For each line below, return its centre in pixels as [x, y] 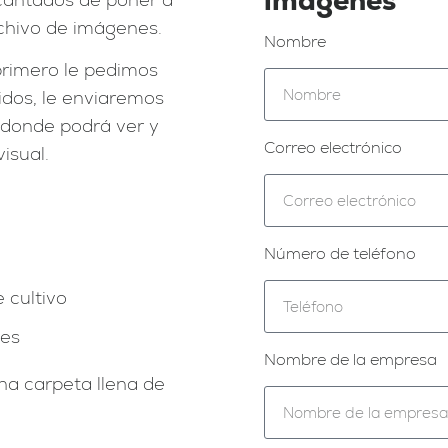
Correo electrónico [333, 147]
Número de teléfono [340, 253]
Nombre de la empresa [350, 359]
